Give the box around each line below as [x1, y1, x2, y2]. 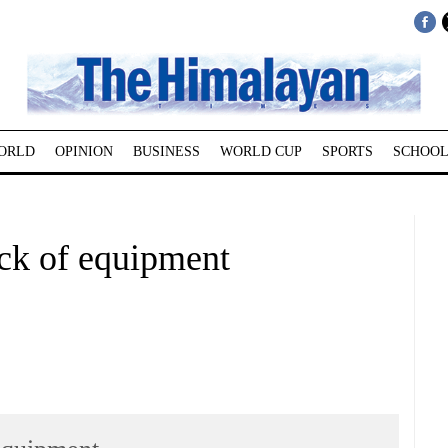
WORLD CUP [219, 144, 302, 159]
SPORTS [321, 144, 373, 159]
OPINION [54, 144, 113, 159]
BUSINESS [132, 144, 200, 159]
